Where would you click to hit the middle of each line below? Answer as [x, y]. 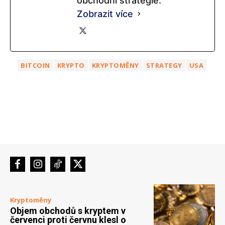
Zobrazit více [105, 14]
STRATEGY [164, 65]
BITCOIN [35, 65]
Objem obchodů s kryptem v [68, 210]
